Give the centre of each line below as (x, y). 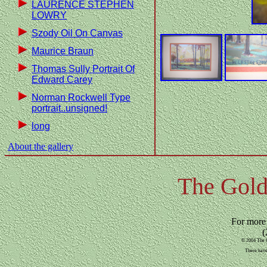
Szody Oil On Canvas (77, 33)
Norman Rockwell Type (81, 97)
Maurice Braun (63, 51)
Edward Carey (62, 80)
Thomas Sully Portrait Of (83, 69)
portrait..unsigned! (69, 108)
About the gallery (41, 146)
